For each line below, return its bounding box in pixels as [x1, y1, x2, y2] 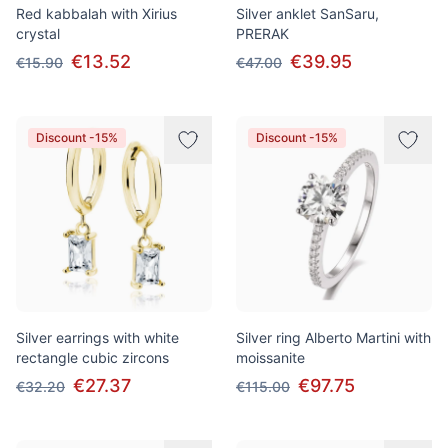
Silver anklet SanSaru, [236, 5, 379, 22]
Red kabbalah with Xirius [16, 5, 177, 22]
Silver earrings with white [16, 329, 179, 346]
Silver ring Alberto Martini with [236, 329, 431, 346]
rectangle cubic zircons [16, 349, 169, 366]
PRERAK [236, 25, 289, 42]
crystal [16, 25, 60, 42]
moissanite [236, 349, 305, 366]
